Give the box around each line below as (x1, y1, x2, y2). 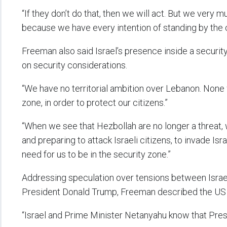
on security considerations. (22, 60, 127, 71)
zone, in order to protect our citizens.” (22, 97, 168, 108)
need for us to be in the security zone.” (22, 149, 171, 160)
